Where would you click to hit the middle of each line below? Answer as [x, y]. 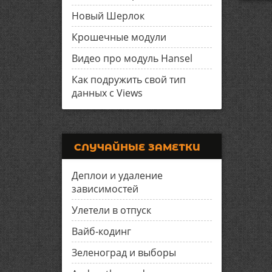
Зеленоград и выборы [124, 253]
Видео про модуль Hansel [132, 58]
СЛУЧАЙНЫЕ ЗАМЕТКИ [137, 147]
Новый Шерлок [108, 16]
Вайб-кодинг [101, 231]
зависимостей [105, 189]
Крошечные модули [119, 37]
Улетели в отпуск [111, 210]
